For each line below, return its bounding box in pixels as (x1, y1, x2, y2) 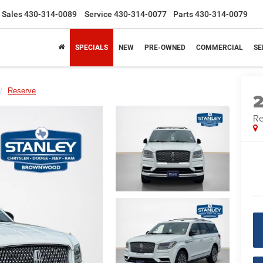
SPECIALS (75, 43, 108, 52)
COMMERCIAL (196, 43, 243, 52)
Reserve (8, 86, 36, 95)
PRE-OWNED (144, 43, 186, 52)
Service (85, 9, 112, 19)
